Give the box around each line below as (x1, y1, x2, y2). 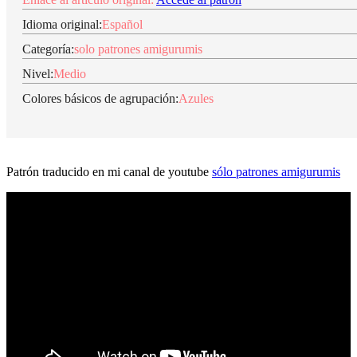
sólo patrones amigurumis (212, 164, 340, 178)
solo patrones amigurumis (74, 41, 202, 56)
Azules (178, 91, 214, 105)
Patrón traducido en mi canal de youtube (6, 164, 212, 178)
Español (102, 17, 143, 31)
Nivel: (22, 66, 53, 80)
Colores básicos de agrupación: (22, 91, 178, 105)
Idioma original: (22, 17, 102, 31)
